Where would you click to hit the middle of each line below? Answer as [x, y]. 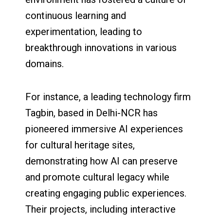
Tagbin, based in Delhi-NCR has [92, 113]
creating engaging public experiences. [106, 193]
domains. [45, 64]
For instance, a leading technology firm [108, 97]
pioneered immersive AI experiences [104, 129]
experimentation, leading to [84, 32]
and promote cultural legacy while [98, 177]
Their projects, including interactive [101, 209]
